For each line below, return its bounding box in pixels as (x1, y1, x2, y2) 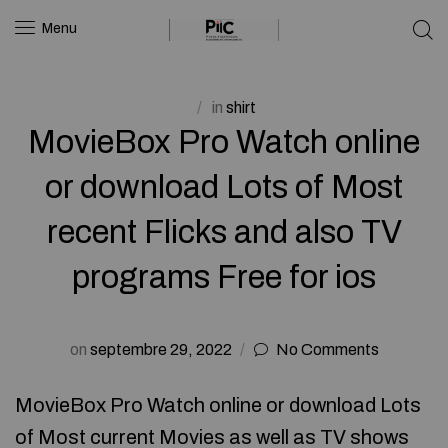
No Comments (275, 341, 379, 358)
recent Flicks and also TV (46, 214, 402, 250)
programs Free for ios (72, 259, 376, 295)
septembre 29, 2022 (86, 341, 235, 358)
